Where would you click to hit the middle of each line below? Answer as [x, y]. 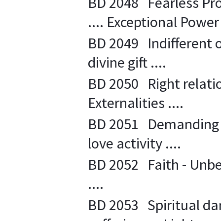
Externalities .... [136, 103]
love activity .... [134, 143]
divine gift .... [127, 62]
